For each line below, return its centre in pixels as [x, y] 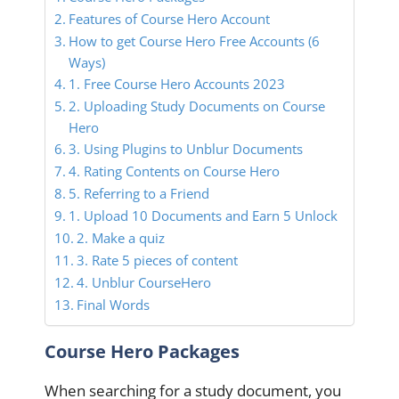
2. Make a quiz [121, 238]
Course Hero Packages [142, 352]
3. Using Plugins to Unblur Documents [186, 149]
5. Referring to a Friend [139, 194]
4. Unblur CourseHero [144, 283]
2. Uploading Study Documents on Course [197, 106]
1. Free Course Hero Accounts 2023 [177, 84]
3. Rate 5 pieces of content [158, 261]
